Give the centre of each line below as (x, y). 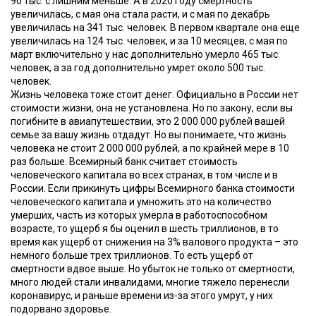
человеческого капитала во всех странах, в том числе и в (144, 175)
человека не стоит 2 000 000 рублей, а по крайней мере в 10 (150, 148)
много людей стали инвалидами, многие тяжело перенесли (150, 282)
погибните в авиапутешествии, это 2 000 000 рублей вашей (148, 121)
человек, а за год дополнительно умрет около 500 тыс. (138, 68)
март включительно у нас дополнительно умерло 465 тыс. (145, 54)
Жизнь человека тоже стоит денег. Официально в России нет (154, 95)
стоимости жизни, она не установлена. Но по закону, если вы (152, 108)
